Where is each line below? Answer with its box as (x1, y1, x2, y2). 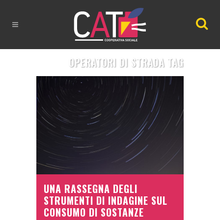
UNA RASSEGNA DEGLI (44, 181, 137, 196)
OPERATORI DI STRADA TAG (69, 55, 184, 70)
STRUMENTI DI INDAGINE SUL (44, 193, 167, 208)
